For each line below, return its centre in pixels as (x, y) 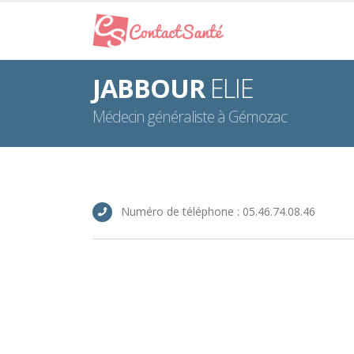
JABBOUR (149, 88)
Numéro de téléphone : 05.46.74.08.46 (218, 211)
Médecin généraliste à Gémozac (190, 117)
